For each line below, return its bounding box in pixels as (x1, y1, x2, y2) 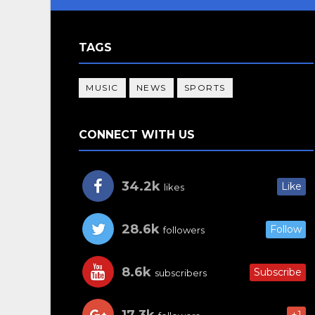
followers (161, 224, 205, 236)
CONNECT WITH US (79, 128, 195, 141)
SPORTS (184, 82, 226, 93)
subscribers (153, 267, 207, 278)
